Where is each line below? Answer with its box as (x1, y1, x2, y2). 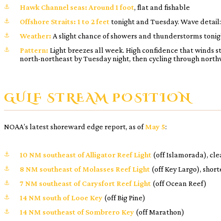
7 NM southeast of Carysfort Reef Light (20, 179, 151, 187)
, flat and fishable (134, 2, 190, 11)
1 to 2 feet (77, 17, 110, 26)
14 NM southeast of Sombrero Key (20, 207, 134, 216)
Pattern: (20, 45, 48, 54)
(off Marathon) (134, 207, 184, 216)
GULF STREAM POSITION (4, 90, 191, 106)
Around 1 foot (89, 2, 134, 11)
